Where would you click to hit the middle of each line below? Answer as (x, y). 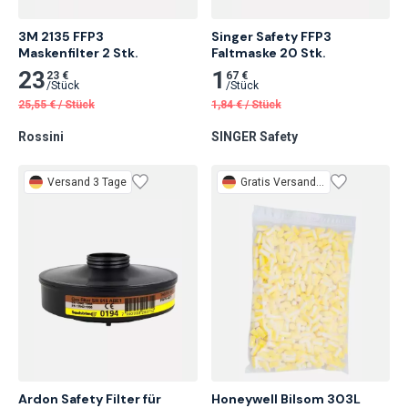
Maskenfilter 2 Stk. (78, 52)
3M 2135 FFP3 (61, 36)
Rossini (41, 136)
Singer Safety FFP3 (271, 36)
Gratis (255, 182)
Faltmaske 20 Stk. (268, 52)
